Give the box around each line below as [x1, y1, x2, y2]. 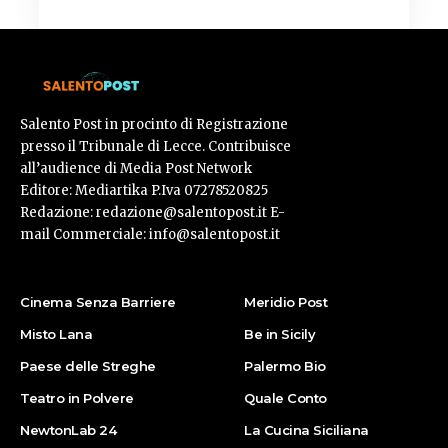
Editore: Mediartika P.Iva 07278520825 [20, 182, 268, 200]
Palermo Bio [244, 358, 326, 375]
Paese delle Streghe [20, 358, 156, 375]
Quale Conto [244, 390, 327, 407]
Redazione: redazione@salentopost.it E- [20, 204, 285, 222]
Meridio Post [244, 294, 327, 311]
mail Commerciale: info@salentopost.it [20, 226, 280, 244]
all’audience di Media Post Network [20, 160, 252, 178]
